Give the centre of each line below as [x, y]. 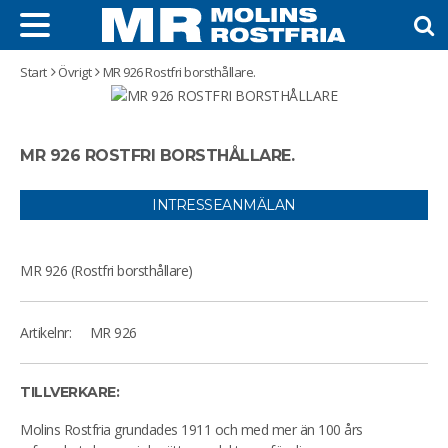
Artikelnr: [45, 332]
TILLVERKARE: [69, 392]
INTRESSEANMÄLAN [224, 205]
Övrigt [74, 72]
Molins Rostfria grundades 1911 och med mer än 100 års [191, 429]
